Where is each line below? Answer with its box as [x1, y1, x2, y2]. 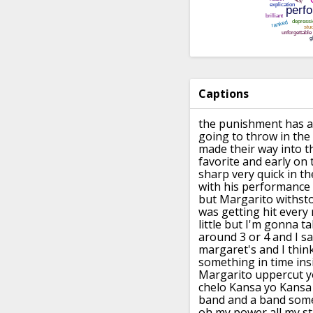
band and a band [198, 292, 286, 308]
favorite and [198, 154, 262, 170]
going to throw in [198, 129, 290, 145]
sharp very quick [198, 166, 284, 182]
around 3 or [198, 229, 261, 245]
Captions [198, 86, 249, 102]
